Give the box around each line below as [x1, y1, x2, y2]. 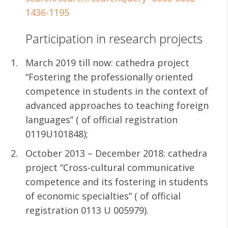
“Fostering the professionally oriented [25, 71, 193, 83]
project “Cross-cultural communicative [25, 161, 194, 174]
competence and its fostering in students [25, 176, 208, 188]
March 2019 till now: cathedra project [25, 56, 189, 69]
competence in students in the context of [25, 85, 208, 97]
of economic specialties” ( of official [25, 190, 181, 202]
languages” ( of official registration [25, 113, 178, 126]
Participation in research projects [25, 31, 203, 47]
